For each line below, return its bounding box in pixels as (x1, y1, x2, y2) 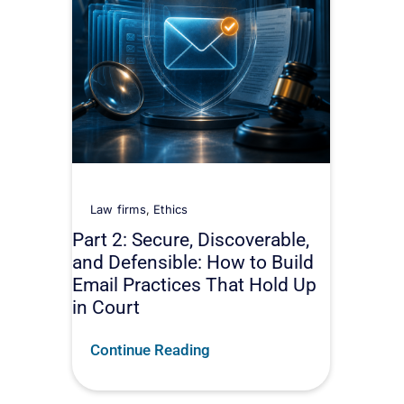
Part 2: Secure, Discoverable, (72, 228, 309, 252)
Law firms (90, 202, 146, 217)
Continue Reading (90, 341, 210, 360)
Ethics (153, 202, 188, 217)
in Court (72, 296, 140, 319)
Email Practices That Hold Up (72, 273, 317, 297)
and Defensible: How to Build (72, 251, 314, 274)
